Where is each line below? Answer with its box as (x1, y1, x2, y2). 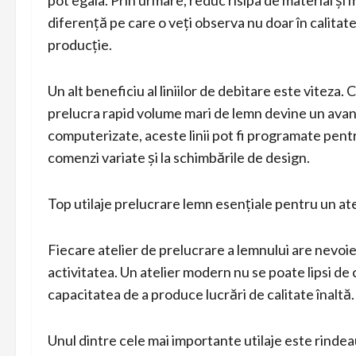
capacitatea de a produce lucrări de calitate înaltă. (48, 284, 354, 303)
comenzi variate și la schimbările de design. (48, 148, 310, 166)
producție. (48, 35, 112, 53)
